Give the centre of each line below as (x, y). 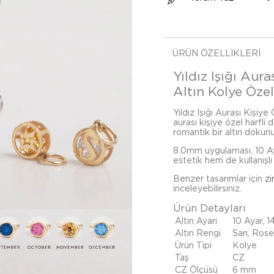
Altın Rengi (198, 233)
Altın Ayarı (196, 221)
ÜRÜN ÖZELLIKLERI (217, 53)
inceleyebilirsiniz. (207, 188)
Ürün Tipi (193, 245)
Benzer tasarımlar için (219, 179)
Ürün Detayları (209, 208)
